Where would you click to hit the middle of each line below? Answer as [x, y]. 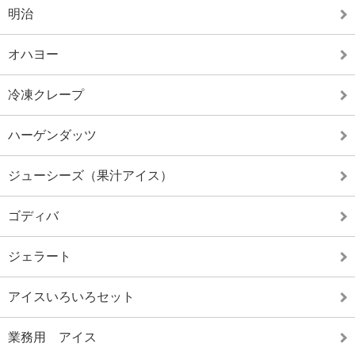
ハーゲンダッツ [52, 135]
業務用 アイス [52, 337]
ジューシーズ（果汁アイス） [90, 176]
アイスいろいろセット [71, 297]
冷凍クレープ [46, 95]
